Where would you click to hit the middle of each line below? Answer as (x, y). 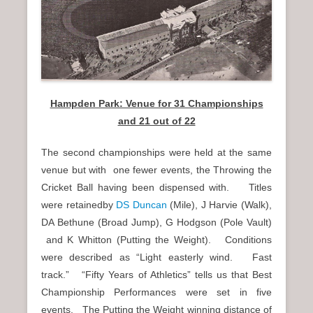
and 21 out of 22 (156, 121)
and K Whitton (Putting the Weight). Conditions (156, 240)
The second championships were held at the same (156, 153)
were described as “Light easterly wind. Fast (156, 257)
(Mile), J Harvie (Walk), (219, 205)
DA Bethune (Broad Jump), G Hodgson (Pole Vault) (156, 223)
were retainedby (79, 205)
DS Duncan (141, 205)
